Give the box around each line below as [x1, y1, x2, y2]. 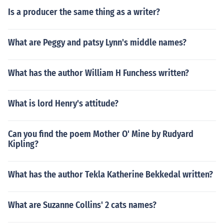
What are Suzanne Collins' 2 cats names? [8, 199, 156, 210]
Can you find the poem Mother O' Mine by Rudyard [8, 128, 193, 139]
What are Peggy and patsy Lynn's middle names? [8, 37, 186, 48]
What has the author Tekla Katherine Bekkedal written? [8, 169, 213, 180]
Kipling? [8, 138, 38, 149]
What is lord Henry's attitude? [8, 98, 118, 109]
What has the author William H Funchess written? [8, 67, 189, 78]
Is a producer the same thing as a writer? [8, 6, 160, 17]
